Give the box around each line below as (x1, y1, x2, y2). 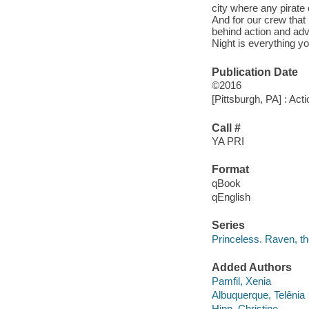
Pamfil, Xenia (211, 275, 271, 287)
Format (211, 163, 249, 176)
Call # (211, 121, 241, 134)
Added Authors (211, 261, 292, 274)
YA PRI (211, 135, 244, 148)
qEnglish (211, 191, 250, 203)
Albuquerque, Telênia (211, 288, 305, 301)
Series (211, 219, 245, 232)
